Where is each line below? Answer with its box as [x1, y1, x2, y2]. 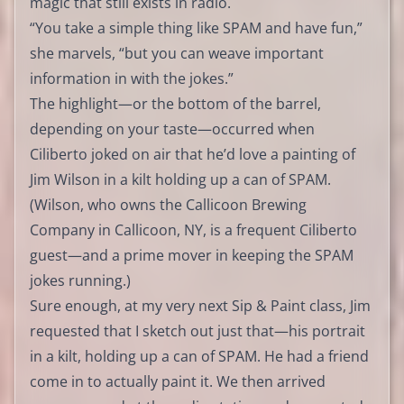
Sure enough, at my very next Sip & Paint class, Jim [30, 295, 371, 316]
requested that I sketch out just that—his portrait [30, 320, 365, 341]
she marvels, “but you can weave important [30, 42, 324, 63]
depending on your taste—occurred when [30, 118, 315, 139]
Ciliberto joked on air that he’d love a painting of [30, 143, 355, 164]
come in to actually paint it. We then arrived [30, 371, 326, 391]
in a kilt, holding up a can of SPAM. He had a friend [30, 345, 369, 366]
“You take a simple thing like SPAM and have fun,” [30, 17, 363, 38]
